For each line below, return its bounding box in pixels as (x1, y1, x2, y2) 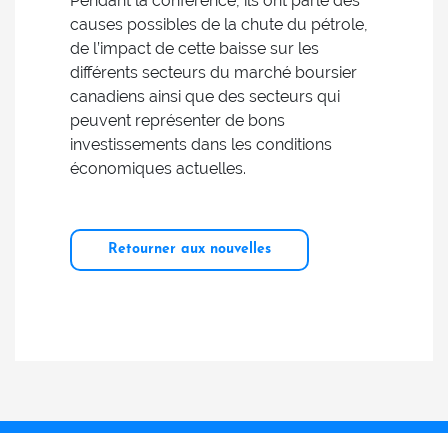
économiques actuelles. (70, 159, 246, 178)
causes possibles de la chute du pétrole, (70, 15, 368, 34)
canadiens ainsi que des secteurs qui (70, 87, 340, 106)
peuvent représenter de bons (70, 111, 285, 130)
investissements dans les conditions (70, 135, 332, 154)
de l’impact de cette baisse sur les (70, 39, 319, 58)
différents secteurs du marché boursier (70, 63, 357, 82)
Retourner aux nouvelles (108, 242, 271, 257)
